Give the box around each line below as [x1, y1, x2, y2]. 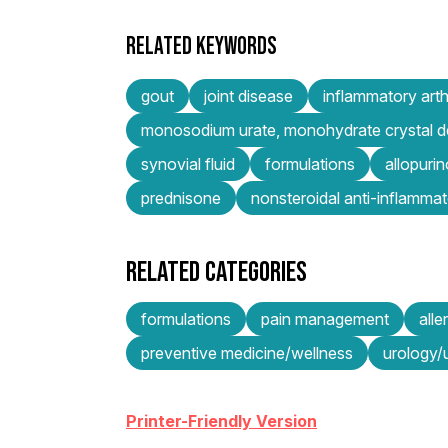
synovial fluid [141, 153, 235, 174]
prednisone [141, 187, 221, 208]
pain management [261, 308, 389, 329]
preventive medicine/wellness [141, 342, 353, 363]
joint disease [204, 85, 293, 106]
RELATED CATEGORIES [126, 254, 307, 287]
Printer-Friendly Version [126, 410, 317, 431]
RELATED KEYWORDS [126, 32, 277, 59]
